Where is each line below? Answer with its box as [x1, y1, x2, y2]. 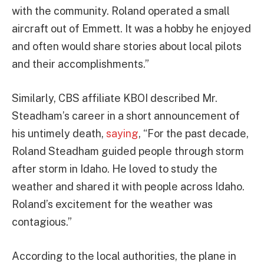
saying [106, 127, 138, 140]
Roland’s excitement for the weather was [12, 197, 213, 210]
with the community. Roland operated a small [12, 5, 230, 18]
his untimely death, [12, 127, 106, 140]
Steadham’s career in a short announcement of [12, 109, 240, 122]
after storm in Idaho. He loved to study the [12, 162, 217, 175]
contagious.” [12, 215, 72, 228]
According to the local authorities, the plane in [12, 249, 236, 262]
